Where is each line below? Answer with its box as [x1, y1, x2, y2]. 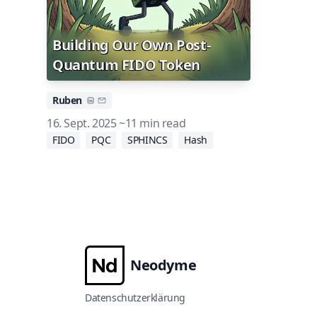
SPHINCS [127, 133, 168, 146]
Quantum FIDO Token [52, 55, 200, 74]
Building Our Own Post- [52, 35, 211, 54]
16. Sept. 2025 [47, 115, 117, 131]
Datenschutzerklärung [85, 291, 185, 304]
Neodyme [130, 255, 197, 275]
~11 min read [116, 115, 186, 131]
